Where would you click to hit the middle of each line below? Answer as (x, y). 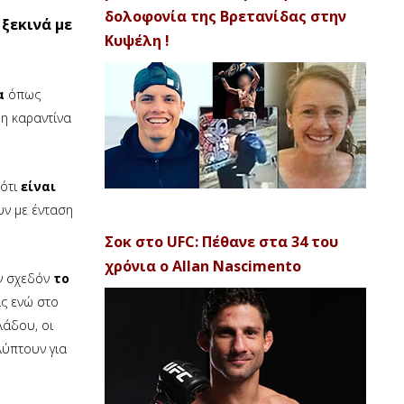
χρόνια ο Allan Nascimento (203, 266)
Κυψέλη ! (137, 41)
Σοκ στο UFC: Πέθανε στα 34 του (221, 242)
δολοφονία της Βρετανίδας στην (225, 16)
